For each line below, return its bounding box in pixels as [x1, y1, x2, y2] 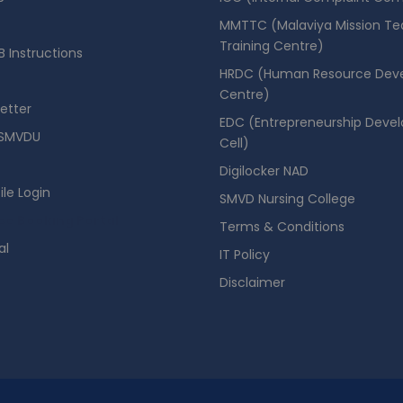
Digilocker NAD [219, 162, 309, 180]
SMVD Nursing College [219, 190, 355, 208]
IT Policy [219, 246, 270, 264]
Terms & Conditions [219, 218, 345, 236]
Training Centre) [219, 37, 324, 55]
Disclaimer [219, 273, 285, 291]
